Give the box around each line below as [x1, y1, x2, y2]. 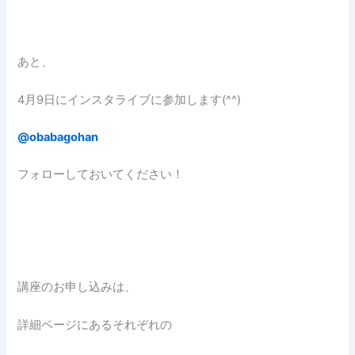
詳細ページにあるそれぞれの [17, 317, 173, 332]
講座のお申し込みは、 [17, 280, 137, 295]
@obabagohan [17, 129, 99, 144]
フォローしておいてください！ [17, 167, 185, 182]
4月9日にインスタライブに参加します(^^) [17, 92, 242, 107]
